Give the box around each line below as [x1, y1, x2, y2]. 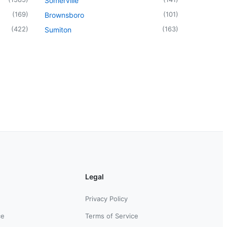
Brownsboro [45, 10, 84, 19]
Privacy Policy [85, 194, 128, 203]
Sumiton [45, 25, 71, 34]
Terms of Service [85, 211, 138, 220]
